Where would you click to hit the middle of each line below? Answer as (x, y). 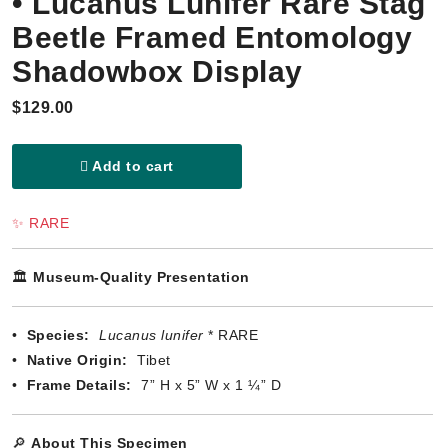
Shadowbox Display (157, 72)
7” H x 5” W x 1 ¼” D (208, 385)
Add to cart (131, 166)
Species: (58, 335)
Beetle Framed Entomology (212, 38)
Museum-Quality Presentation (141, 277)
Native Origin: (77, 360)
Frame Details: (79, 385)
